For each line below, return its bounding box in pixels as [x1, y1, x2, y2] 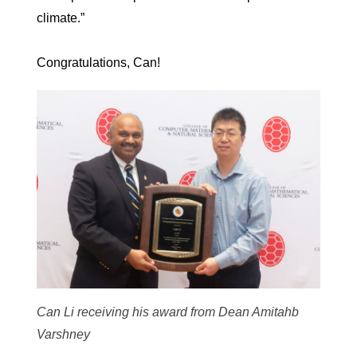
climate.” [37, 10, 84, 25]
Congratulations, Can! [37, 55, 160, 69]
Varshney [37, 328, 90, 342]
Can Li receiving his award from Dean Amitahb [37, 305, 299, 320]
